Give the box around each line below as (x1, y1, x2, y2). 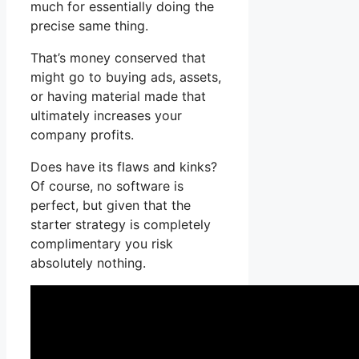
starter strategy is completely (30, 216, 211, 233)
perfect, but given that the (30, 197, 191, 214)
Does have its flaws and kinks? (30, 159, 217, 175)
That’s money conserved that (30, 50, 206, 67)
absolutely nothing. (30, 255, 146, 272)
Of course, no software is (30, 178, 184, 195)
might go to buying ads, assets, (30, 69, 221, 86)
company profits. (30, 127, 134, 143)
